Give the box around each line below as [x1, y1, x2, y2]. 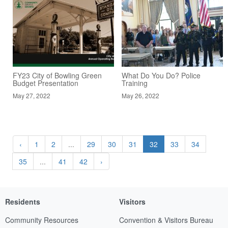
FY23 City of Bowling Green [13, 70, 102, 80]
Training [122, 77, 148, 88]
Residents [5, 196, 40, 207]
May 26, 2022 [122, 91, 159, 100]
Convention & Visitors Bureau [119, 214, 213, 225]
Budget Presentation [13, 77, 78, 88]
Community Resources [5, 214, 78, 225]
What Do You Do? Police [122, 70, 201, 80]
